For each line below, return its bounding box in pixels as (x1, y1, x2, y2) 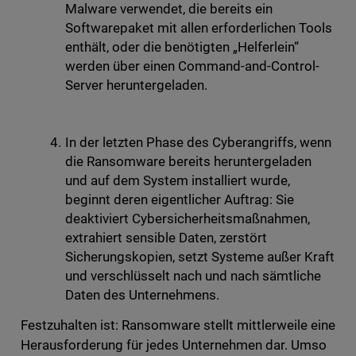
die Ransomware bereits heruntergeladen (64, 153, 312, 170)
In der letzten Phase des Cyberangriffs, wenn (64, 134, 332, 151)
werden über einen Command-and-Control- (64, 58, 320, 75)
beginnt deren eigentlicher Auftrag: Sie (64, 192, 295, 208)
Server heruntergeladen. (64, 77, 207, 94)
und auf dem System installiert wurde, (64, 172, 291, 189)
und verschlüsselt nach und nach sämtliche (64, 268, 322, 284)
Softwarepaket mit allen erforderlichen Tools (64, 20, 333, 37)
